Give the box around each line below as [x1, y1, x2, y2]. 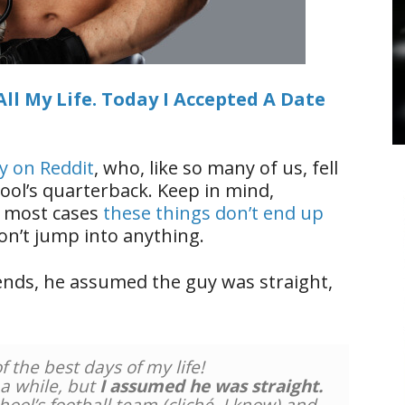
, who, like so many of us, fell [94, 155, 338, 180]
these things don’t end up [103, 201, 324, 225]
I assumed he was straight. [99, 374, 323, 398]
